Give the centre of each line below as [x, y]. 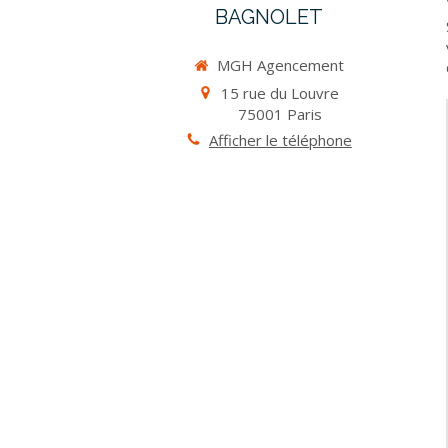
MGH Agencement [280, 65]
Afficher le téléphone [280, 139]
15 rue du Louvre [280, 92]
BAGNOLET [268, 17]
